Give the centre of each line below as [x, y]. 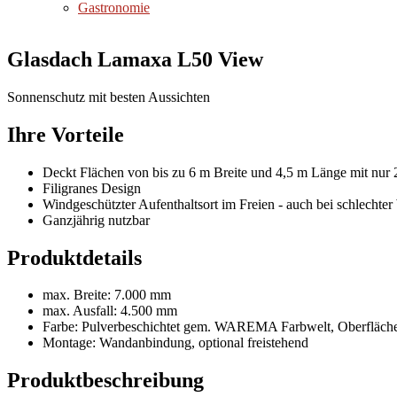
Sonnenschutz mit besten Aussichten [109, 97]
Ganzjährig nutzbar [96, 220]
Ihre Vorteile [66, 134]
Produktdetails [74, 257]
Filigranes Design [92, 188]
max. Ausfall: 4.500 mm [110, 311]
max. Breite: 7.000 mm [107, 295]
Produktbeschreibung [105, 381]
